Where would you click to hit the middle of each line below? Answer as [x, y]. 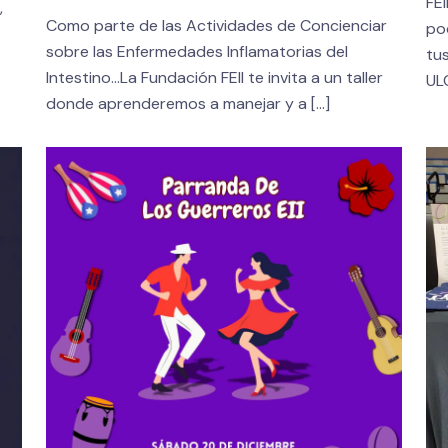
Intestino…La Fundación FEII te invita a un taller [214, 78]
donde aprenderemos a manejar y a [176, 104]
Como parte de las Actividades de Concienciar [216, 26]
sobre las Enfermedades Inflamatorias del [196, 52]
